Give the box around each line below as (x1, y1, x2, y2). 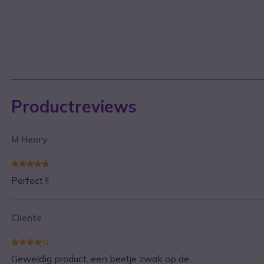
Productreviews (11, 96, 137, 117)
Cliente (11, 212, 42, 224)
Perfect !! (11, 174, 49, 187)
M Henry (11, 134, 48, 146)
